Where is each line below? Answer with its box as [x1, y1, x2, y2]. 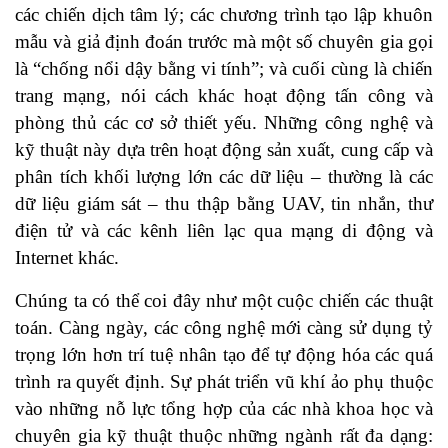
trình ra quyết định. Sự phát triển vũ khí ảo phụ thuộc [15, 371, 433, 393]
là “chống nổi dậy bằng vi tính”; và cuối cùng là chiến [15, 58, 433, 80]
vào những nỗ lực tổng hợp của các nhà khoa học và [15, 398, 433, 420]
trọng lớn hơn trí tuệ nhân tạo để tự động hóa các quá [15, 344, 433, 366]
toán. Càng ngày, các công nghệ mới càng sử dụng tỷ [15, 317, 433, 339]
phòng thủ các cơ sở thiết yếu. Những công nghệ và [15, 112, 433, 134]
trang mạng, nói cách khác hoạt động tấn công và [15, 85, 433, 107]
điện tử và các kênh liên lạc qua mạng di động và [15, 220, 433, 242]
